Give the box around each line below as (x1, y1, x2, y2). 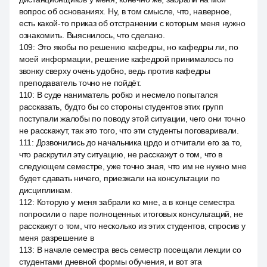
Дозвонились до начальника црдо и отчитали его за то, (36, 138, 243, 147)
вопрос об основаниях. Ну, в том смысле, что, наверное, (19, 7, 232, 16)
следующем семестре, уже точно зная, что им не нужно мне (19, 162, 247, 171)
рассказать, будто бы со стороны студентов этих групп (19, 102, 223, 111)
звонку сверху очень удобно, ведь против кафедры (19, 66, 210, 76)
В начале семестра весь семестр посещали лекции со (36, 245, 241, 254)
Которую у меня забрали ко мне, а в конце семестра (36, 197, 235, 207)
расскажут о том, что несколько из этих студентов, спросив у (19, 221, 246, 231)
